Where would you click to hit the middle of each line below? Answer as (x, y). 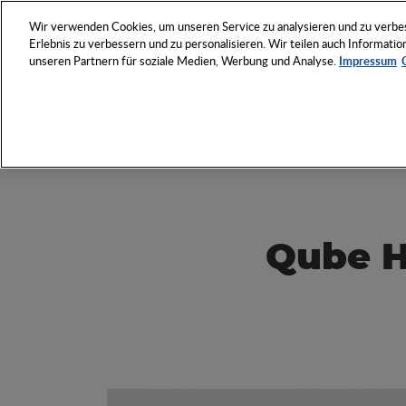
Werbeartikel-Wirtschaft (253, 121)
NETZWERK (253, 27)
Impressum (368, 61)
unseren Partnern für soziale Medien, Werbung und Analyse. (184, 61)
